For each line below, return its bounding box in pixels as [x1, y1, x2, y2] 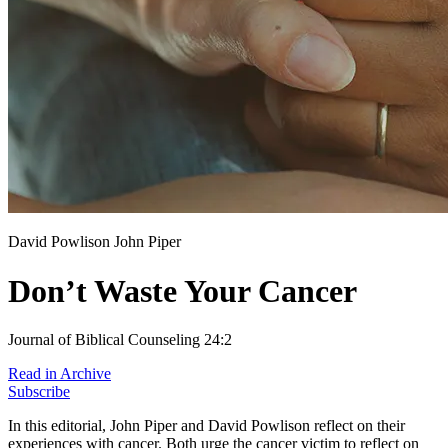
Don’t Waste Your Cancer [8, 272, 357, 309]
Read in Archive [8, 365, 111, 383]
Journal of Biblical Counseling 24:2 [8, 331, 232, 349]
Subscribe [8, 383, 70, 401]
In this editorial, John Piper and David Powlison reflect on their [8, 417, 405, 435]
